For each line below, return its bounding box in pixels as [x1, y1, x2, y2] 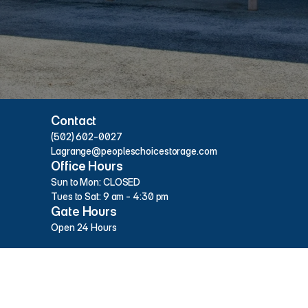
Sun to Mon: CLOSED [51, 176, 141, 188]
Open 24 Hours [51, 221, 117, 233]
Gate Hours [51, 204, 117, 219]
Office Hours [51, 159, 123, 173]
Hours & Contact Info [31, 41, 139, 56]
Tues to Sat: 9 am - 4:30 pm [51, 190, 169, 202]
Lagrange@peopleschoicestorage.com [51, 145, 217, 157]
